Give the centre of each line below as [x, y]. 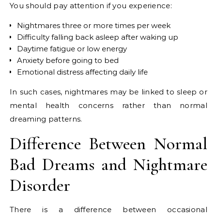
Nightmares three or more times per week [94, 25]
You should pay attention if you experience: [91, 6]
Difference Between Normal [108, 144]
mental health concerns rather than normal [108, 105]
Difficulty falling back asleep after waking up [98, 37]
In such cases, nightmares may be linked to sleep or [108, 92]
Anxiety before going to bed [68, 60]
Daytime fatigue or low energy [72, 49]
